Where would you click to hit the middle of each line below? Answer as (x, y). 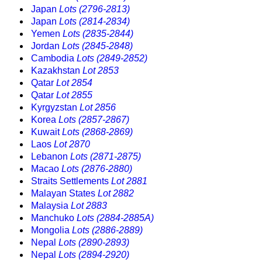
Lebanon (51, 157)
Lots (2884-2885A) (115, 218)
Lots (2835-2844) (98, 34)
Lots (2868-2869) (97, 132)
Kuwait (46, 132)
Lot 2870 (72, 144)
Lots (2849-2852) (112, 58)
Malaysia (51, 206)
